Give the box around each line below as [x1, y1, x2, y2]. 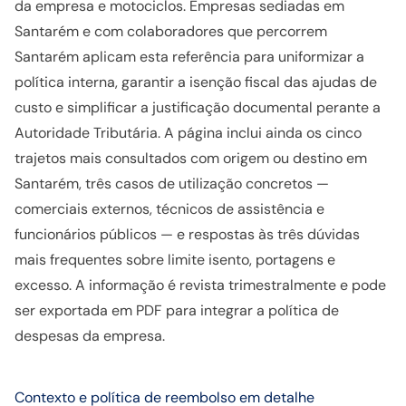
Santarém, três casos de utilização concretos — [14, 174, 329, 193]
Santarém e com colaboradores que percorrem [14, 22, 327, 41]
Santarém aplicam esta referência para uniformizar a [14, 47, 364, 66]
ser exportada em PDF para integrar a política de [14, 301, 339, 320]
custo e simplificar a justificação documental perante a [14, 98, 381, 117]
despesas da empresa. [14, 326, 165, 345]
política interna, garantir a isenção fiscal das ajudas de [14, 72, 377, 92]
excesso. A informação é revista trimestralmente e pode [14, 275, 386, 295]
